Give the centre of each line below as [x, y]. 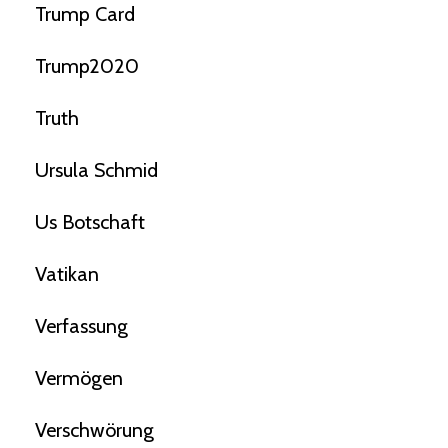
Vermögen [79, 378]
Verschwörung [94, 430]
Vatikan [67, 274]
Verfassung [81, 326]
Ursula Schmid [96, 170]
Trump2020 [87, 66]
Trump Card [85, 14]
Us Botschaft [90, 222]
